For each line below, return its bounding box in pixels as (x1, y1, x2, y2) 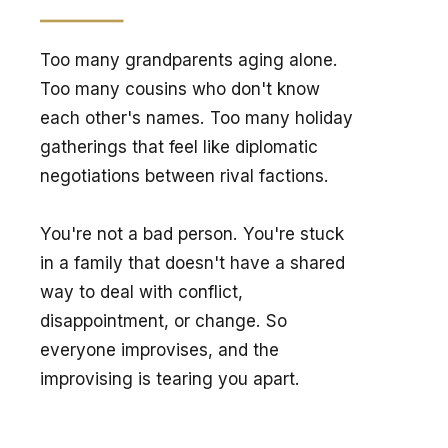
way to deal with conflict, (40, 280, 244, 302)
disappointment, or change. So (40, 309, 288, 331)
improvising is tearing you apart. (40, 367, 301, 389)
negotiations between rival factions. (40, 164, 330, 186)
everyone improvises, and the (40, 338, 280, 360)
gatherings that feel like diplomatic (40, 135, 319, 157)
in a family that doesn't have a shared (40, 251, 346, 273)
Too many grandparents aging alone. (40, 48, 339, 70)
